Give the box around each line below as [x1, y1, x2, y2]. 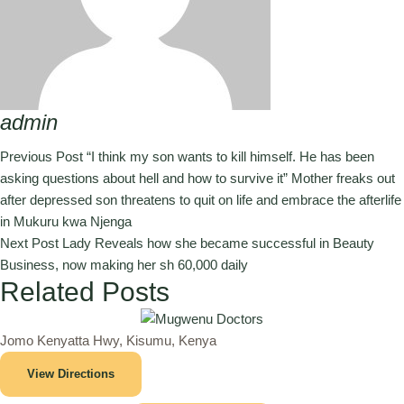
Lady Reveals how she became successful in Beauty [62, 234, 374, 251]
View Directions [27, 366, 115, 381]
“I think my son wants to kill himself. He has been [87, 148, 374, 164]
